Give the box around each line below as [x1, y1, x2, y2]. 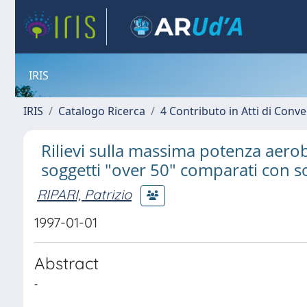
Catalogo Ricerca [58, 103, 145, 119]
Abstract [34, 253, 99, 273]
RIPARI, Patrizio [37, 185, 132, 203]
